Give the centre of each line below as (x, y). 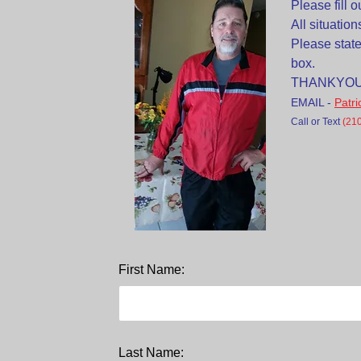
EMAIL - (313, 102)
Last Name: (151, 353)
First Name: (151, 270)
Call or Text (317, 122)
